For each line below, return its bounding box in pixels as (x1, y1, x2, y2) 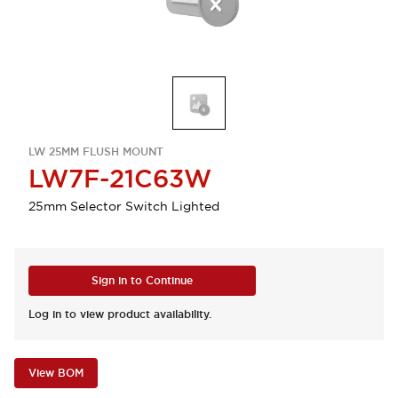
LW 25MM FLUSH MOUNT (28, 145, 163, 159)
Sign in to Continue (92, 274, 193, 288)
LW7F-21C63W (28, 163, 211, 195)
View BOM (28, 366, 84, 380)
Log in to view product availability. (28, 307, 211, 322)
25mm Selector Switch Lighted (28, 198, 219, 214)
